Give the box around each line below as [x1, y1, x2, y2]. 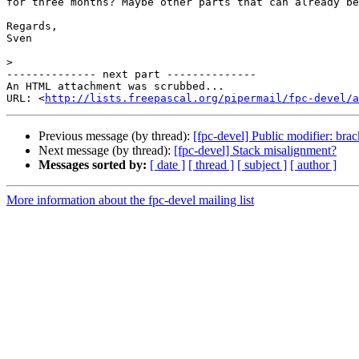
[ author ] [290, 158, 337, 172]
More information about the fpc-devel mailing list [6, 193, 254, 208]
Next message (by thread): [38, 143, 174, 158]
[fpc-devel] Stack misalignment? [174, 143, 337, 158]
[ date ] [150, 158, 185, 172]
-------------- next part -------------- [6, 68, 256, 81]
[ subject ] [237, 158, 287, 172]
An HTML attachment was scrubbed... [6, 80, 224, 93]
